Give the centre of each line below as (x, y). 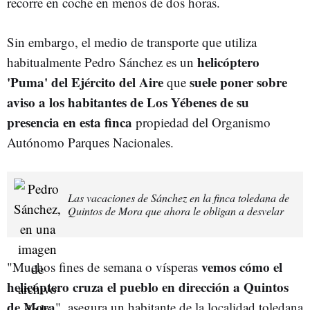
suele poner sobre (238, 82)
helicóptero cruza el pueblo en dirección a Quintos (148, 286)
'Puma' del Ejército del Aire (85, 82)
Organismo (241, 122)
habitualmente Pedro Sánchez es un (100, 62)
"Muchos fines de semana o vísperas (102, 266)
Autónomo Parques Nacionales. (90, 142)
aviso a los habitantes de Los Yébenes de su (128, 102)
